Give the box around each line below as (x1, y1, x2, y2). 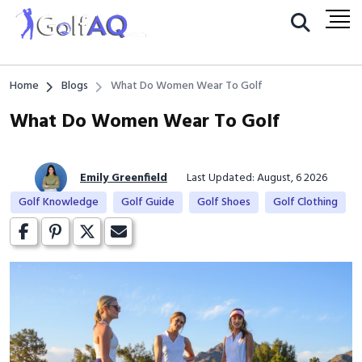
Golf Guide (120, 193, 175, 212)
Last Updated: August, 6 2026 (187, 169, 327, 187)
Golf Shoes (196, 193, 250, 212)
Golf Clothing (272, 193, 338, 212)
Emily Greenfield (80, 169, 167, 187)
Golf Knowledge (18, 193, 99, 212)
